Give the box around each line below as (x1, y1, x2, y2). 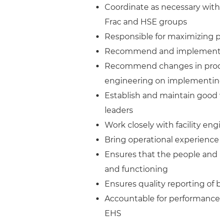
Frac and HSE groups (105, 17, 187, 27)
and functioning (105, 165, 168, 174)
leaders (105, 106, 133, 115)
